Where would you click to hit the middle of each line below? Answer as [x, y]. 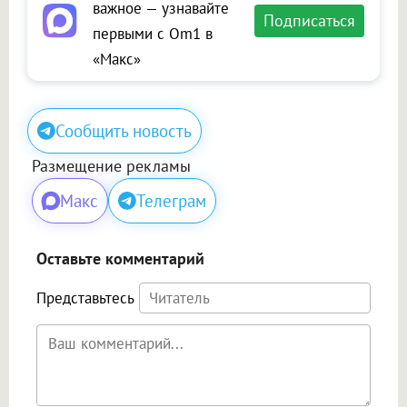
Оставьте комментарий [120, 258]
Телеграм [171, 200]
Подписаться [309, 20]
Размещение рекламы [111, 165]
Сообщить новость [124, 130]
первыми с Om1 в [153, 33]
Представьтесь [85, 298]
